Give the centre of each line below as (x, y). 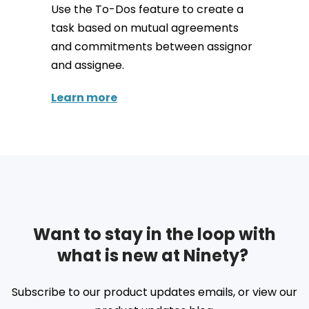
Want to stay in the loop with (154, 234)
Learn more (84, 97)
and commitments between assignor (152, 46)
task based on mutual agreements (145, 28)
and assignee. (88, 65)
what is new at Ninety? (154, 255)
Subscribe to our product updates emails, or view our (154, 292)
